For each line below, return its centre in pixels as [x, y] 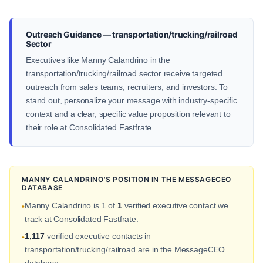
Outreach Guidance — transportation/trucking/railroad [132, 34]
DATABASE [42, 188]
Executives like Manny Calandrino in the [98, 60]
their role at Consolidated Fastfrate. [90, 127]
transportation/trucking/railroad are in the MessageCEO [125, 250]
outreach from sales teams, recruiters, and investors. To [127, 87]
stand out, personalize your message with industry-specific [131, 100]
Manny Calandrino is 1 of [71, 205]
